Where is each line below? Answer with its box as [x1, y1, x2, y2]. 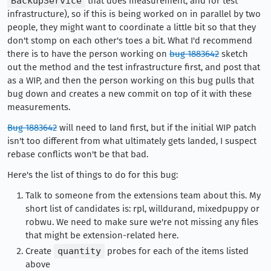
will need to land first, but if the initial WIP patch [57, 122, 256, 134]
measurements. [7, 102, 70, 113]
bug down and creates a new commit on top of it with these [7, 88, 252, 100]
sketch [219, 48, 248, 60]
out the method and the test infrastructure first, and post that [7, 62, 260, 73]
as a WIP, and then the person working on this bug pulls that [7, 75, 254, 87]
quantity [57, 246, 101, 256]
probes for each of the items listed [105, 246, 249, 256]
